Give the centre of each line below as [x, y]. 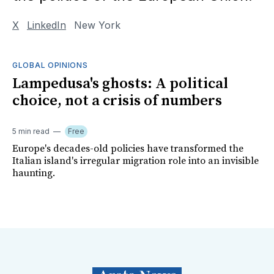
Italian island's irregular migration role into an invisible [135, 161]
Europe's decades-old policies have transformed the [128, 148]
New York [96, 25]
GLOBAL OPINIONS [50, 65]
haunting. [34, 173]
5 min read [31, 131]
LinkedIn [46, 25]
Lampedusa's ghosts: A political [120, 83]
